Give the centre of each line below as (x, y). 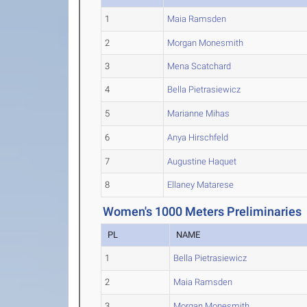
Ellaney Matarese (201, 185)
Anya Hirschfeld (198, 137)
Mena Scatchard (199, 66)
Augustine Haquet (202, 161)
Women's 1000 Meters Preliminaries (202, 211)
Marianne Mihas (199, 113)
